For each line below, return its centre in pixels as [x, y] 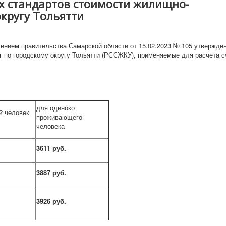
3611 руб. [51, 148]
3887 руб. [51, 172]
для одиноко [55, 108]
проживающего [59, 117]
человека [50, 126]
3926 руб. [51, 201]
